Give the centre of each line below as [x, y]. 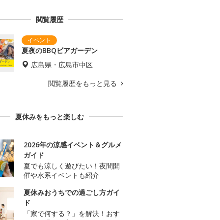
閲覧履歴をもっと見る [83, 83]
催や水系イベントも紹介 [61, 175]
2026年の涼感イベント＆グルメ [73, 145]
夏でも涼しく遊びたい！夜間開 [72, 166]
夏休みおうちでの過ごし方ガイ [72, 192]
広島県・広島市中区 [62, 65]
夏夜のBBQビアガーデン [60, 51]
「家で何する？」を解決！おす [72, 214]
